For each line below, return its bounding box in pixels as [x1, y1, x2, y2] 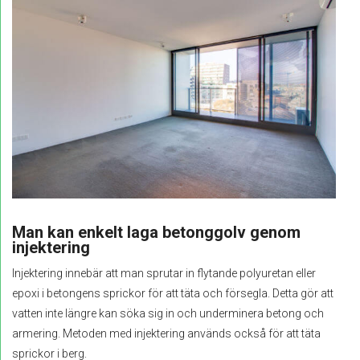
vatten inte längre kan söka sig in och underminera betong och [12, 306, 324, 320]
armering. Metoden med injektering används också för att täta [12, 326, 321, 340]
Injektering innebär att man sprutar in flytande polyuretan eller [12, 266, 316, 280]
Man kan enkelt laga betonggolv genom [12, 222, 301, 242]
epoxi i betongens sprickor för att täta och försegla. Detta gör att [12, 286, 333, 300]
